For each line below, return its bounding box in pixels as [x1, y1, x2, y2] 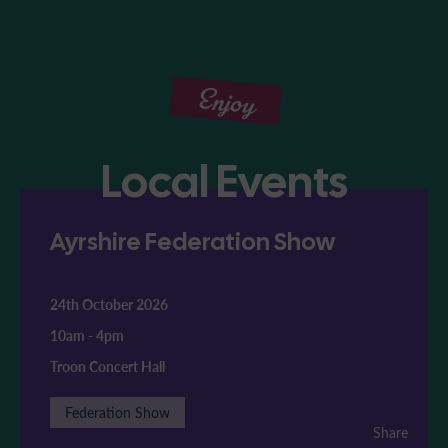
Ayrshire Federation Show [50, 226, 335, 258]
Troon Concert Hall [50, 357, 165, 377]
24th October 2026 [50, 295, 168, 315]
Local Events [100, 152, 348, 212]
